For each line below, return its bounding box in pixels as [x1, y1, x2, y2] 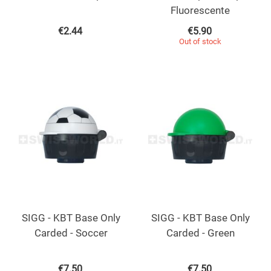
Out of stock [179, 36, 221, 46]
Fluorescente [171, 4, 230, 16]
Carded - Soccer [34, 226, 108, 239]
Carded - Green [166, 226, 235, 239]
